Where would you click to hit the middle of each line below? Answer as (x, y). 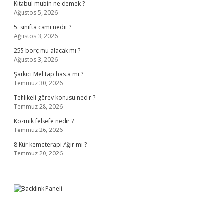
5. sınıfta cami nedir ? (43, 27)
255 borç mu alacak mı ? (47, 51)
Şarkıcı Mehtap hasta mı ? (48, 74)
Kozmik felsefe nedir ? (44, 121)
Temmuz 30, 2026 (38, 83)
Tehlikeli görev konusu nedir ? (55, 98)
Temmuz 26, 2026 (38, 130)
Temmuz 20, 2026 (38, 153)
